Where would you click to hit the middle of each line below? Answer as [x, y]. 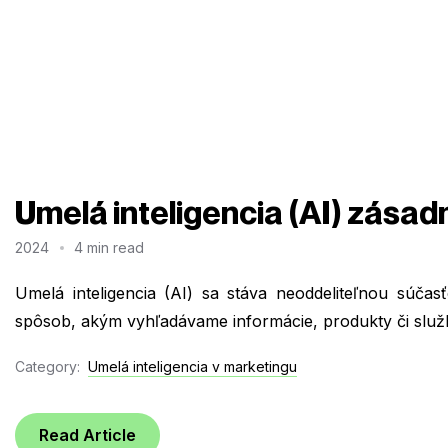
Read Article [87, 435]
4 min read [109, 247]
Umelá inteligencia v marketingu [192, 367]
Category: [47, 367]
